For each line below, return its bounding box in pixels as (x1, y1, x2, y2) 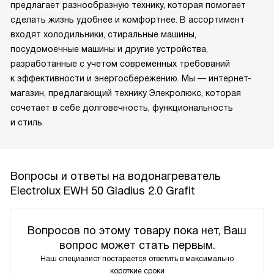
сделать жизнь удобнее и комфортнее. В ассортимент (10, 15, 245, 25)
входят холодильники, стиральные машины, (10, 29, 196, 40)
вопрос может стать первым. (59, 239, 215, 252)
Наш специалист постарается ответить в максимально (40, 254, 234, 264)
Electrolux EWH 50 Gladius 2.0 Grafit (10, 185, 195, 198)
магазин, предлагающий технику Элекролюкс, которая (10, 88, 241, 98)
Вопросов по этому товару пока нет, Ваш (28, 224, 246, 237)
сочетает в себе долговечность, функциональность (10, 103, 233, 113)
